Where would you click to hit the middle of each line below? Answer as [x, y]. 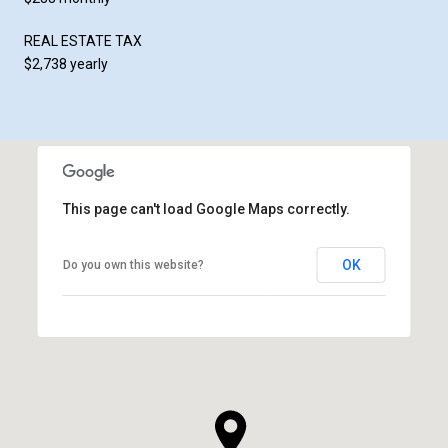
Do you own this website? [133, 264]
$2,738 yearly [66, 63]
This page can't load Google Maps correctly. [206, 208]
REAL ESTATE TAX [83, 40]
